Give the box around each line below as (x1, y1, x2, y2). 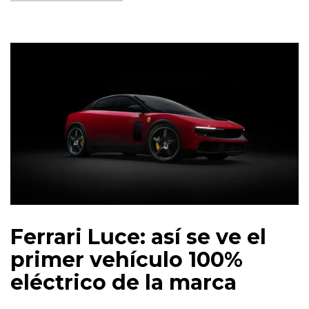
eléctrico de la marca (10, 270, 237, 296)
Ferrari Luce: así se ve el (10, 224, 266, 250)
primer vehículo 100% (10, 247, 243, 273)
